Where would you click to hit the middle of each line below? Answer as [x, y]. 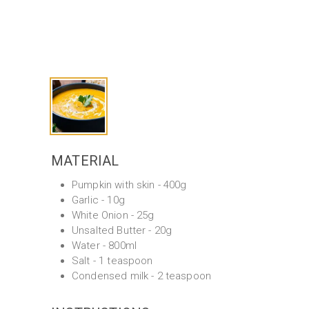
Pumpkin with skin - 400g [129, 185]
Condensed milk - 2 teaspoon [142, 276]
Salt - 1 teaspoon [112, 261]
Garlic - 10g [98, 200]
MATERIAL [85, 161]
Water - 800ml [104, 246]
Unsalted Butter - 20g [122, 230]
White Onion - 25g [113, 215]
